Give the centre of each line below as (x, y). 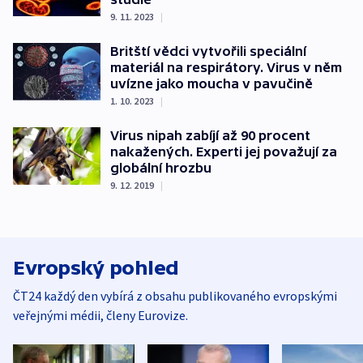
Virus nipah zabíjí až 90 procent (210, 135)
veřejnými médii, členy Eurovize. (100, 315)
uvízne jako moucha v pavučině (211, 83)
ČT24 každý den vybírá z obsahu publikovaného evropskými (175, 295)
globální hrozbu (161, 167)
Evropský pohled (96, 267)
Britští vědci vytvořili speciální (208, 51)
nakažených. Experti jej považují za (224, 151)
